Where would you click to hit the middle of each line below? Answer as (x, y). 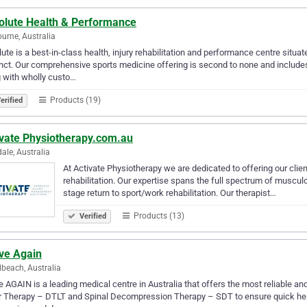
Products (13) (158, 216)
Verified (92, 216)
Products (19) (74, 100)
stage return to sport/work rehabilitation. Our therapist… (170, 193)
